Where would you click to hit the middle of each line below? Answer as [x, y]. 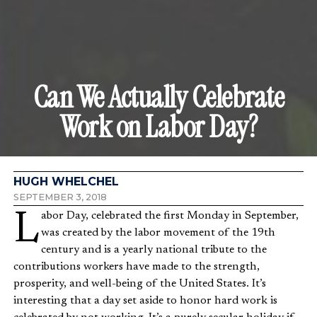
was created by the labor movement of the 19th [158, 233]
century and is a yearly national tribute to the [154, 250]
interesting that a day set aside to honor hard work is [145, 301]
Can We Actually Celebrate [158, 98]
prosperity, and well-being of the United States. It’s [140, 284]
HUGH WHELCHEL [66, 182]
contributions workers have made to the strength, [137, 267]
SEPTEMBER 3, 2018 [60, 197]
